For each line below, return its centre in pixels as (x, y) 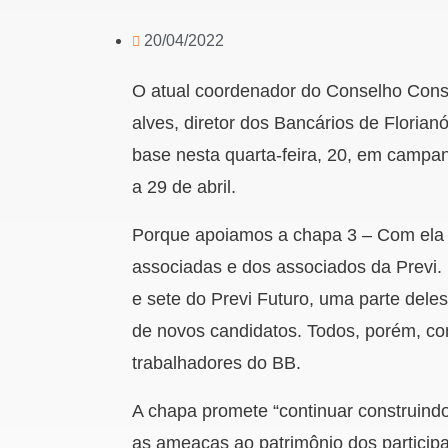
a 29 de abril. (184, 187)
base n (159, 155)
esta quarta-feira (251, 155)
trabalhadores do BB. (216, 363)
